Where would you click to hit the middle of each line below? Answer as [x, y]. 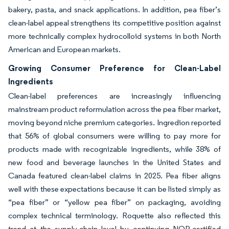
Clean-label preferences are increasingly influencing [114, 96]
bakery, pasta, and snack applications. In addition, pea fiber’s [114, 9]
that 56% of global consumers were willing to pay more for [114, 136]
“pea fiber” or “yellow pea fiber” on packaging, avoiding [114, 202]
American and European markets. [64, 49]
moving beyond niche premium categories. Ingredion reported [114, 122]
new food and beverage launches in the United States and [114, 162]
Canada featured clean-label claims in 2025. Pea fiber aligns [114, 176]
